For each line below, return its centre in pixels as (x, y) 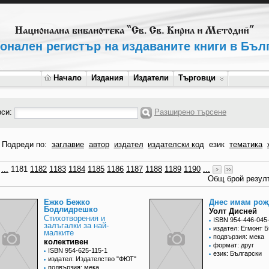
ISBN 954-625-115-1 (78, 251)
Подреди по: (26, 144)
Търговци (197, 78)
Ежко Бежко (67, 202)
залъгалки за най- (76, 226)
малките (59, 233)
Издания (107, 78)
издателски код (176, 144)
